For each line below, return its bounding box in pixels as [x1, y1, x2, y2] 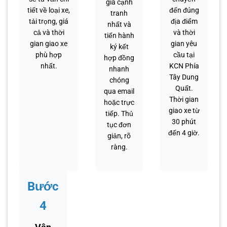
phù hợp [35, 50, 62, 59]
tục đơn [107, 120, 131, 129]
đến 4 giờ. [168, 128, 200, 137]
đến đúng [169, 6, 199, 14]
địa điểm [170, 17, 198, 25]
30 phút [172, 117, 196, 126]
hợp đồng [104, 53, 134, 62]
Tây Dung [169, 72, 199, 81]
